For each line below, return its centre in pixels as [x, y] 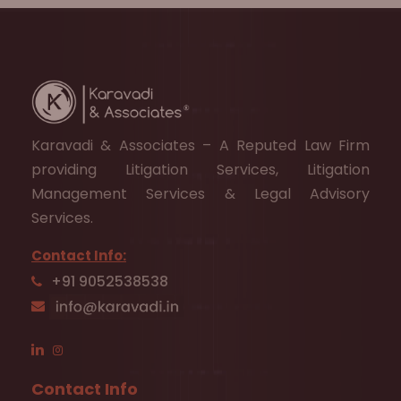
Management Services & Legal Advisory [200, 194]
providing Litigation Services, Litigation [200, 170]
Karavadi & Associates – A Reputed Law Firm [200, 145]
